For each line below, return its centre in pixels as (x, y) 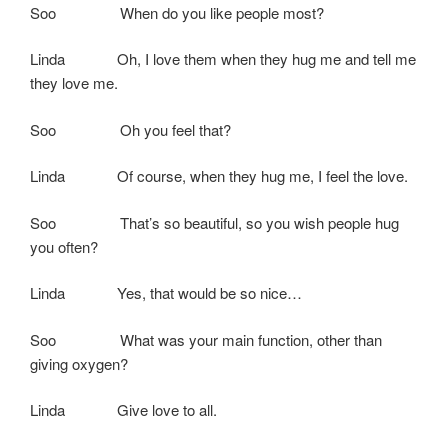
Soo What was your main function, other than (206, 339)
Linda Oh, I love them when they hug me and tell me (223, 59)
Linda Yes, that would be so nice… (166, 293)
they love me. (74, 83)
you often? (64, 246)
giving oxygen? (79, 363)
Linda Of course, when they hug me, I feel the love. (219, 176)
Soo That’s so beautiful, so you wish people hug (214, 222)
